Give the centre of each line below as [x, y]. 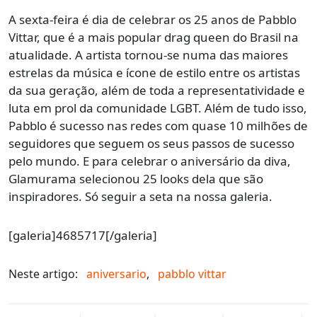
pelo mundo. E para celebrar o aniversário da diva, [150, 161]
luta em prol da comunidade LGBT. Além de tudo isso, [158, 108]
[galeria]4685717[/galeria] [83, 235]
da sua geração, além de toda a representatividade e [157, 90]
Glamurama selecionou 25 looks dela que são [136, 178]
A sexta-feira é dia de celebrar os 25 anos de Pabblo [152, 19]
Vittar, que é [42, 37]
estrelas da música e [67, 72]
